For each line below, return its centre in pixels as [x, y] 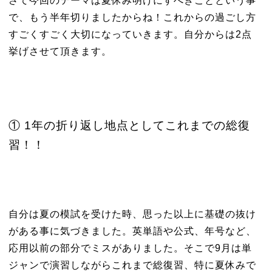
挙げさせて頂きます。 [60, 51]
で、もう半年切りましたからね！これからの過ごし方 [132, 17]
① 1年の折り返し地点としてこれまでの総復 [129, 125]
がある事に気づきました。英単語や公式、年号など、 [132, 231]
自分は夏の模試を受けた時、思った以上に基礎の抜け [132, 214]
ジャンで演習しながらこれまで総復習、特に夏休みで [132, 265]
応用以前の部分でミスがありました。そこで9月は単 [130, 248]
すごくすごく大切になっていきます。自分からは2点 [130, 34]
